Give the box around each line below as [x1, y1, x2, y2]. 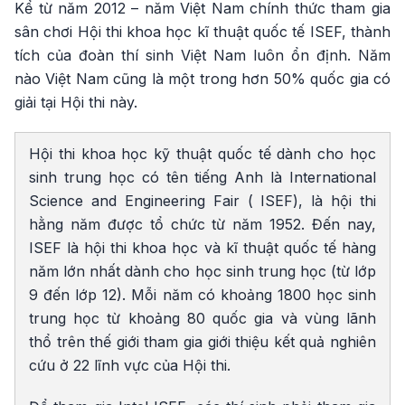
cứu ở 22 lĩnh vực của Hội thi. [29, 356, 231, 375]
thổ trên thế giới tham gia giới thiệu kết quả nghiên [29, 333, 376, 352]
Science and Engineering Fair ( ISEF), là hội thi [29, 192, 376, 211]
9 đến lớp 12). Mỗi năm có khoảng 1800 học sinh [29, 286, 376, 305]
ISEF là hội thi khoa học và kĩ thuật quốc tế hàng [29, 239, 376, 258]
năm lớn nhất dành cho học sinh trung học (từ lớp [29, 262, 376, 281]
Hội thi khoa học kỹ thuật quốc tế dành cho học [29, 145, 376, 164]
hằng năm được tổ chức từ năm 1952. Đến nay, [29, 215, 376, 234]
